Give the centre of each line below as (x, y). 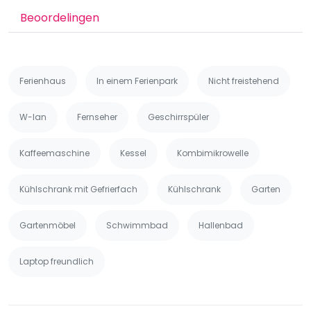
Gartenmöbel (48, 225)
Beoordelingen (60, 18)
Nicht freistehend (244, 81)
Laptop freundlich (57, 261)
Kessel (133, 153)
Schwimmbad (137, 225)
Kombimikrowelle (213, 153)
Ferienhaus (43, 81)
